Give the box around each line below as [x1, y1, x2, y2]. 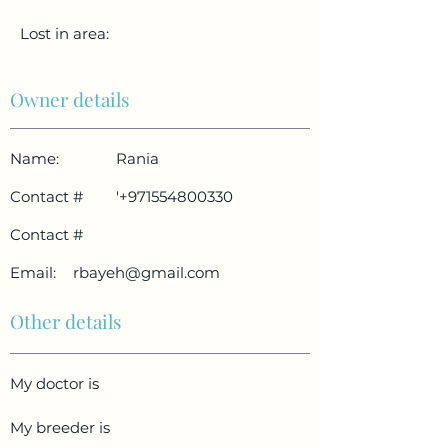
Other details [10, 308, 122, 335]
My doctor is [10, 374, 99, 394]
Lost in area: [20, 24, 109, 44]
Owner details [10, 86, 130, 113]
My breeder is [10, 418, 110, 438]
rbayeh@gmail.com [73, 263, 220, 283]
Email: [10, 263, 56, 283]
